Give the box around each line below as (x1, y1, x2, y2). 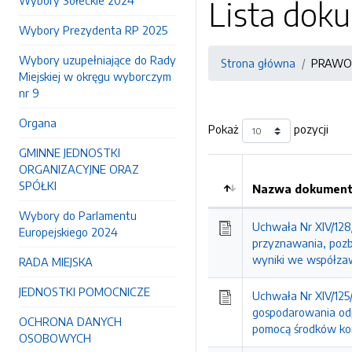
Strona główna (221, 56, 295, 70)
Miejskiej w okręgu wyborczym (19, 69, 171, 83)
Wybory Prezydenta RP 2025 (19, 23, 167, 37)
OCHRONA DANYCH (19, 314, 122, 328)
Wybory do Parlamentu (19, 208, 137, 222)
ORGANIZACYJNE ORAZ (19, 162, 139, 176)
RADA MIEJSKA (19, 255, 93, 269)
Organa (19, 115, 57, 130)
